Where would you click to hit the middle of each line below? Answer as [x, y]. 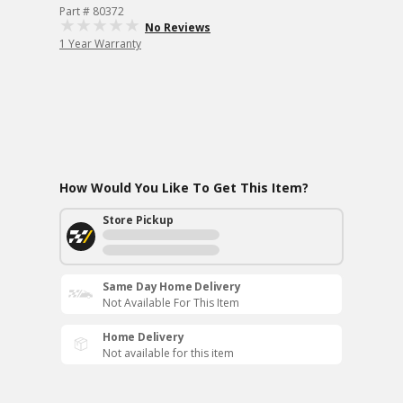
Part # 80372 [92, 11]
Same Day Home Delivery [172, 287]
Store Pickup [138, 220]
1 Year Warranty [100, 44]
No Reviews [178, 27]
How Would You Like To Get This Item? [184, 188]
